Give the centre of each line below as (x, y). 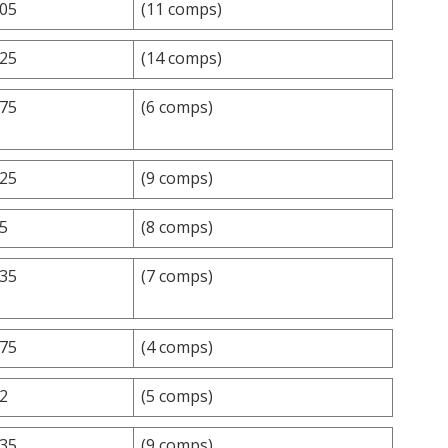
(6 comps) (177, 106)
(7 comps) (177, 275)
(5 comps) (177, 395)
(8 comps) (177, 226)
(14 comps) (181, 57)
